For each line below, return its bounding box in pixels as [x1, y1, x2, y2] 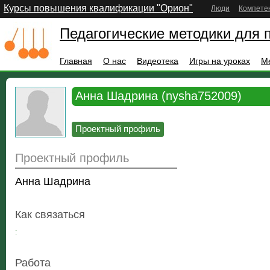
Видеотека [137, 56, 178, 66]
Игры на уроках [189, 56, 250, 66]
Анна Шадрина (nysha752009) [75, 89, 242, 102]
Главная [60, 56, 92, 66]
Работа [15, 257, 51, 269]
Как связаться [15, 209, 85, 221]
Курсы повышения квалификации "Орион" [4, 3, 193, 13]
